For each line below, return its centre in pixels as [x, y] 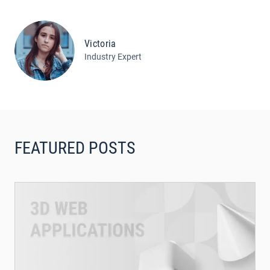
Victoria [100, 44]
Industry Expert [113, 57]
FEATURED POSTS [75, 148]
